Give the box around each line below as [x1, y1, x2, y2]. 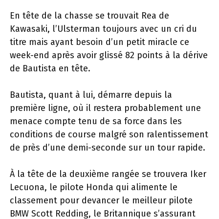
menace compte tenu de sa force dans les [10, 116, 182, 127]
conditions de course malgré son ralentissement [10, 129, 208, 140]
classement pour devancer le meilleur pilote [10, 195, 193, 206]
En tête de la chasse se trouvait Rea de [10, 10, 169, 21]
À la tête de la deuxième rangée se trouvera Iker [10, 169, 206, 179]
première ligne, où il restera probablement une [10, 103, 201, 113]
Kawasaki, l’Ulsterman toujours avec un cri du [10, 23, 197, 34]
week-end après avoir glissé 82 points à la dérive [10, 50, 208, 61]
